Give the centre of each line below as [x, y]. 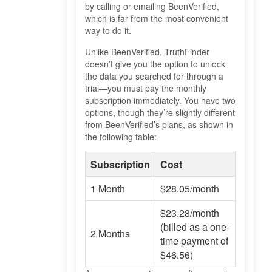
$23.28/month [190, 213]
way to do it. [108, 31]
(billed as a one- [195, 227]
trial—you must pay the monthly [146, 88]
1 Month [108, 189]
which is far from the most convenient [157, 19]
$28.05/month [190, 189]
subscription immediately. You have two [160, 100]
